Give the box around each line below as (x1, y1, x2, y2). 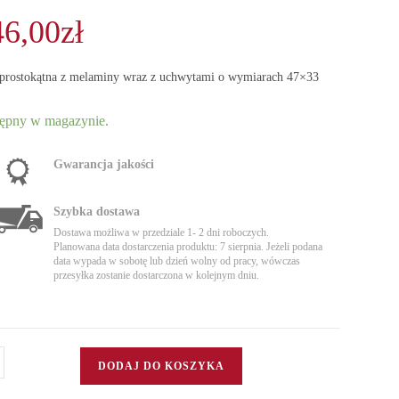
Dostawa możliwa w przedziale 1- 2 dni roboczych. (53, 226, 269, 239)
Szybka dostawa (53, 205, 140, 218)
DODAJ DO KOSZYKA (97, 360, 224, 372)
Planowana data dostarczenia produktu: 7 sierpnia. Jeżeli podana (53, 240, 322, 253)
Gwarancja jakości (53, 158, 154, 171)
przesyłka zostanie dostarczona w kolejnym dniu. (53, 269, 259, 281)
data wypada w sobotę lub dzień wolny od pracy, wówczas (53, 255, 300, 267)
